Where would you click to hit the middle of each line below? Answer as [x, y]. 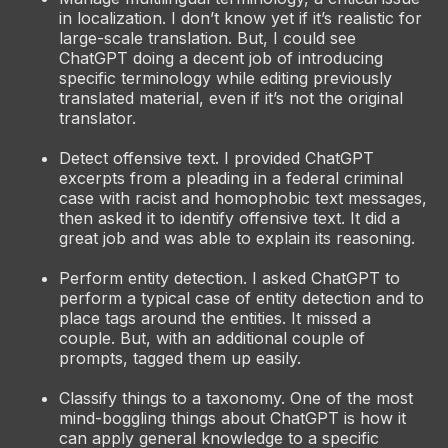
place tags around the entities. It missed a [214, 317]
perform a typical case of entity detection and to [241, 297]
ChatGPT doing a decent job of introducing [220, 57]
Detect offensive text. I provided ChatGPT [216, 157]
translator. [97, 117]
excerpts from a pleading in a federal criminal [230, 177]
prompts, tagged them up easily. [179, 357]
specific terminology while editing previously [225, 77]
